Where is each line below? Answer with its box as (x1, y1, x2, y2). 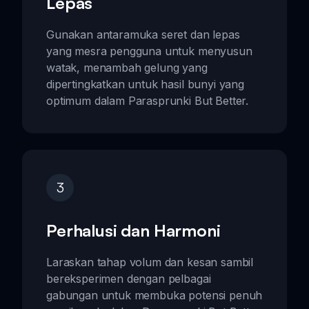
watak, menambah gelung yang (46, 60, 208, 74)
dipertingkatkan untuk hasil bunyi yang (46, 77, 244, 91)
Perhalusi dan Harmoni (46, 219, 221, 241)
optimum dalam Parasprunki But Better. (46, 93, 249, 108)
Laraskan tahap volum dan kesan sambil (46, 255, 254, 269)
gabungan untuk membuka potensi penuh (46, 288, 263, 302)
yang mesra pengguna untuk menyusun (46, 43, 252, 58)
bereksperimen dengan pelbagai (46, 271, 211, 286)
